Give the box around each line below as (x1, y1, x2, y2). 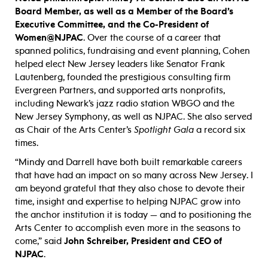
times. (15, 137, 38, 148)
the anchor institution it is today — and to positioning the (15, 209, 251, 220)
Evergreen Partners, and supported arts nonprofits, (15, 84, 225, 96)
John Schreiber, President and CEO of (64, 235, 222, 246)
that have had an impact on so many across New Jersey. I (15, 169, 253, 181)
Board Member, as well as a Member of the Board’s (15, 5, 233, 17)
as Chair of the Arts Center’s (15, 124, 134, 135)
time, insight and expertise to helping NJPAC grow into (15, 196, 240, 207)
